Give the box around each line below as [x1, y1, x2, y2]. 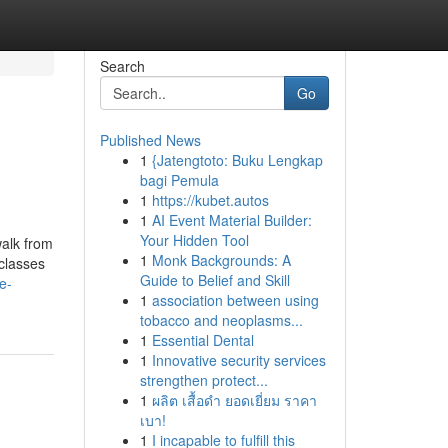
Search [99, 56, 145, 76]
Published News [99, 130, 201, 150]
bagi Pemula [139, 170, 219, 190]
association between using [151, 290, 319, 310]
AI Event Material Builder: [151, 210, 312, 230]
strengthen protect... [139, 370, 268, 390]
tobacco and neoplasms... [139, 310, 303, 330]
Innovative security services [151, 350, 326, 370]
